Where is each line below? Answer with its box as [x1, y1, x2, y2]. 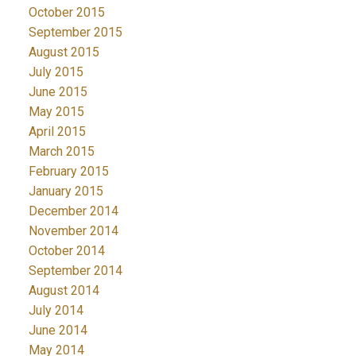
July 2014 [28, 303, 83, 319]
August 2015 [28, 44, 99, 60]
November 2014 [28, 223, 118, 239]
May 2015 [28, 104, 84, 120]
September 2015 [28, 25, 122, 41]
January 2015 [28, 184, 103, 199]
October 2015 [28, 5, 105, 21]
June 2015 [28, 84, 87, 100]
